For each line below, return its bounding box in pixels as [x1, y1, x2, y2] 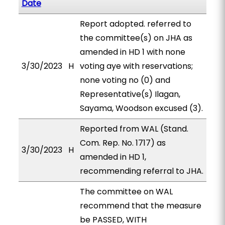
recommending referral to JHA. [79, 165, 203, 177]
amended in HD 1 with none [79, 46, 185, 58]
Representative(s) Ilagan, [79, 88, 180, 100]
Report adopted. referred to [79, 18, 191, 30]
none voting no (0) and [79, 74, 170, 86]
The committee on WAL [79, 186, 173, 197]
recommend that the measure [79, 200, 201, 211]
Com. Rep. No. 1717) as [79, 137, 166, 149]
